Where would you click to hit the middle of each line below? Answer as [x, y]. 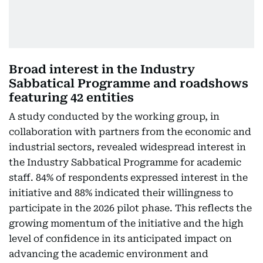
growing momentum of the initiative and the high [126, 223]
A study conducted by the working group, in [114, 117]
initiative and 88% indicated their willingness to [121, 193]
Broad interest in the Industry [102, 69]
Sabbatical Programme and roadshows [129, 83]
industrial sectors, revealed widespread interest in [127, 147]
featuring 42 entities [71, 97]
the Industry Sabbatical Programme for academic [125, 162]
